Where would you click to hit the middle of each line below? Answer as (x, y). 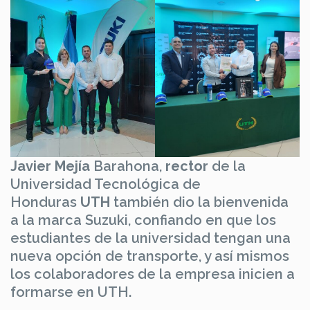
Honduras (45, 202)
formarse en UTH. (71, 292)
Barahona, (128, 166)
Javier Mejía (50, 166)
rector (187, 166)
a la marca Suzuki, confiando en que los (143, 220)
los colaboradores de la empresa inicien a (153, 274)
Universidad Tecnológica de (106, 184)
